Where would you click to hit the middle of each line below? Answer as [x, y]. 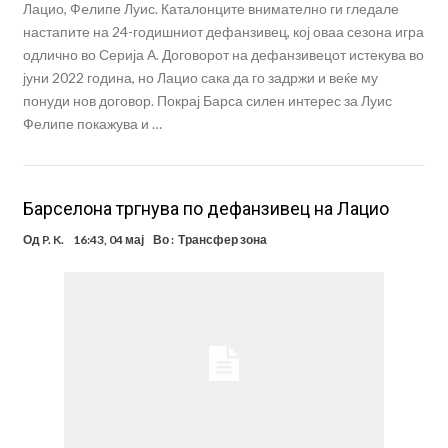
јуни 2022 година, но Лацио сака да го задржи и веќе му [200, 78]
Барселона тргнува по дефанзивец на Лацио [205, 209]
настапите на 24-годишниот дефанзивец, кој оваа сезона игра [223, 32]
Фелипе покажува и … [92, 124]
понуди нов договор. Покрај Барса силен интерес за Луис [207, 101]
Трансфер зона [222, 240]
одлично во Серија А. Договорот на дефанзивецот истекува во [223, 55]
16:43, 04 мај [108, 240]
